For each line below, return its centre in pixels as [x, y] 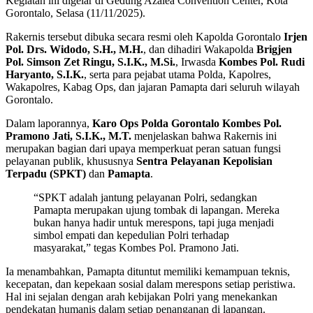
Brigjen [274, 50]
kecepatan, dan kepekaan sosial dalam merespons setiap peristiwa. [151, 284]
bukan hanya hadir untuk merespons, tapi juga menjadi [154, 223]
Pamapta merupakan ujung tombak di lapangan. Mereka [156, 210]
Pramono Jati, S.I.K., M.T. [68, 136]
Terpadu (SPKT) [46, 174]
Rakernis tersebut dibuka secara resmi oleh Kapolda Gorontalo [145, 37]
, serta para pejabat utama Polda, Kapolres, [177, 75]
